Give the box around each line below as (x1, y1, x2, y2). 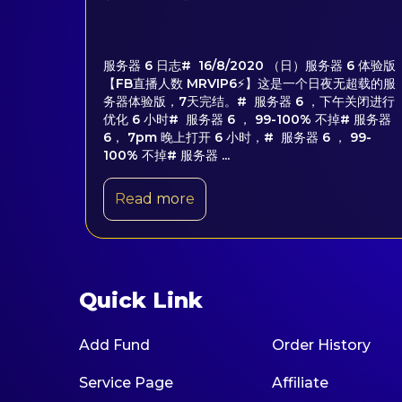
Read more (115, 190, 195, 207)
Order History (271, 336, 371, 354)
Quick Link (79, 287, 203, 313)
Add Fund (79, 336, 150, 354)
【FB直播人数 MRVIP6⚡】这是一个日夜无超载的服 (103, 75, 396, 92)
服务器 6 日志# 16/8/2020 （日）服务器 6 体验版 (103, 57, 396, 74)
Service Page (79, 374, 173, 391)
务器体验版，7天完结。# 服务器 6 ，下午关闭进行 (103, 93, 395, 109)
